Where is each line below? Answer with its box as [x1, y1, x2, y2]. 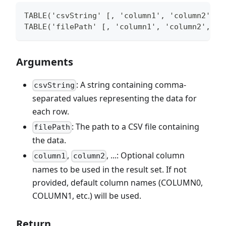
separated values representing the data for [32, 93, 197, 104]
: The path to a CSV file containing [72, 121, 200, 133]
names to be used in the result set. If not [32, 163, 187, 175]
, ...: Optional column [106, 150, 185, 161]
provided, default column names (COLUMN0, [32, 177, 203, 188]
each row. [32, 106, 69, 118]
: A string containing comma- [76, 79, 187, 90]
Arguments [16, 55, 73, 69]
